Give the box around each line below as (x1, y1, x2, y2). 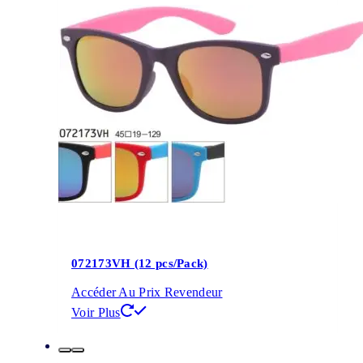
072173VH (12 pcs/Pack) (71, 256, 208, 270)
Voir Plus (71, 305, 121, 319)
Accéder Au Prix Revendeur (71, 284, 223, 299)
